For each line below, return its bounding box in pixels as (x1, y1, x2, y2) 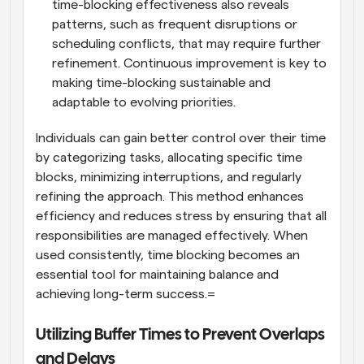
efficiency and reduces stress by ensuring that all (36, 209, 327, 223)
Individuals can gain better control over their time (36, 131, 326, 145)
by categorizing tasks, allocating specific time (36, 150, 302, 164)
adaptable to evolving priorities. (52, 95, 236, 109)
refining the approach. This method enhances (36, 189, 304, 203)
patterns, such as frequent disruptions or (52, 17, 297, 31)
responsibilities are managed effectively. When (36, 228, 308, 242)
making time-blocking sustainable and (52, 76, 271, 89)
